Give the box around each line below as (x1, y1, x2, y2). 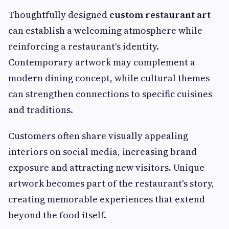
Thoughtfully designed (8, 8, 109, 21)
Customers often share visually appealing (8, 129, 188, 143)
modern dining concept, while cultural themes (8, 72, 210, 85)
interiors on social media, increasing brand (8, 145, 197, 158)
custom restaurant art (109, 8, 211, 21)
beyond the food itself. (8, 209, 106, 222)
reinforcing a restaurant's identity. (8, 40, 159, 53)
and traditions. (8, 103, 73, 117)
